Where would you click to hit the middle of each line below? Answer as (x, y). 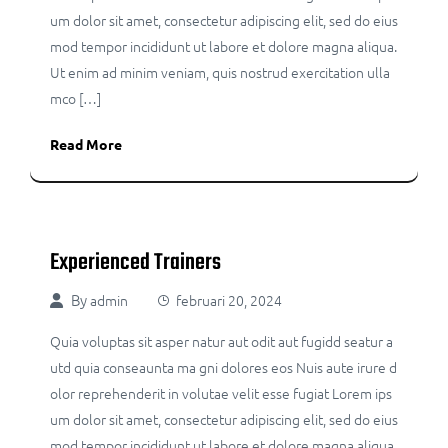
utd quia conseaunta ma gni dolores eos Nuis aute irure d (223, 367)
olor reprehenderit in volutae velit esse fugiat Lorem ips (221, 393)
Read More (86, 144)
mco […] (75, 98)
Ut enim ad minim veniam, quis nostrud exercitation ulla (220, 72)
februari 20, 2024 (229, 300)
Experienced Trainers (135, 263)
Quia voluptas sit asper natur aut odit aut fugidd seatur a (221, 341)
